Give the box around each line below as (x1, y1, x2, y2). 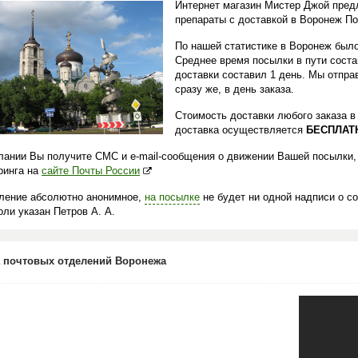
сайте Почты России (42, 165, 140, 177)
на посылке (145, 191, 200, 203)
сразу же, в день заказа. (175, 83, 294, 95)
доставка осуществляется (175, 124, 306, 136)
